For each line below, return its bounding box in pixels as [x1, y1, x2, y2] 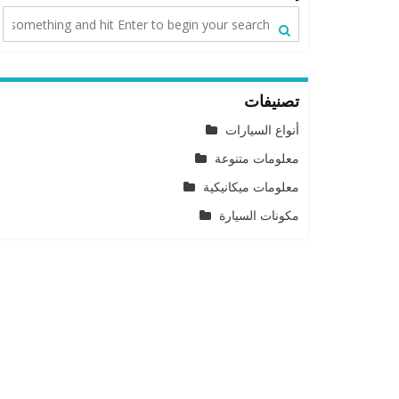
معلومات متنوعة [215, 150, 299, 167]
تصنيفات [244, 90, 299, 111]
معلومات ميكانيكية [203, 178, 299, 195]
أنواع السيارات [225, 121, 299, 138]
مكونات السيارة [219, 207, 299, 224]
